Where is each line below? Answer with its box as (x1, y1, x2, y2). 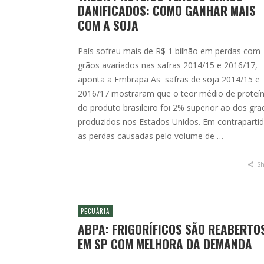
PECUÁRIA (81, 206, 110, 216)
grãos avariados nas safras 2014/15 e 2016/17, (78, 60, 258, 71)
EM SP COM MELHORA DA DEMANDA (78, 235, 252, 253)
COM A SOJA (78, 16, 138, 34)
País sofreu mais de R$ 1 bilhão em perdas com (78, 45, 260, 57)
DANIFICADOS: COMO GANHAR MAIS (78, 1, 256, 19)
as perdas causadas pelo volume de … (78, 130, 223, 141)
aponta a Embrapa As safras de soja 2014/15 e (78, 74, 260, 85)
